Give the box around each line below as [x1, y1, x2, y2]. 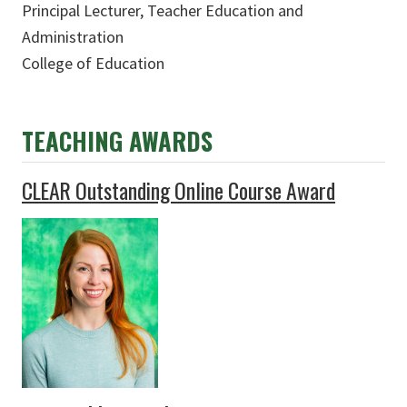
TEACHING [22, 122, 129, 159]
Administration [22, 25, 124, 47]
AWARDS [129, 122, 213, 159]
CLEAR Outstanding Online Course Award [22, 174, 335, 206]
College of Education [22, 52, 164, 74]
